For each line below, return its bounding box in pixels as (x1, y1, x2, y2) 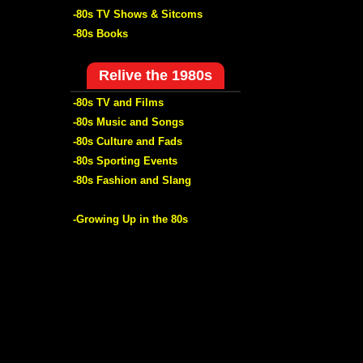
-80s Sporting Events (73, 154, 177, 167)
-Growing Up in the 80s (73, 212, 188, 225)
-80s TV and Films (73, 96, 164, 109)
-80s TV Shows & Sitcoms (73, 7, 203, 20)
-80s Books (73, 27, 128, 40)
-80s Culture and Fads (73, 135, 182, 147)
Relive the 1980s (99, 66, 212, 83)
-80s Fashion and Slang (73, 173, 191, 186)
